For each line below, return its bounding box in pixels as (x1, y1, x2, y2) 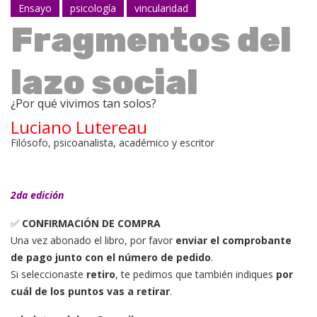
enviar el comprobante (175, 233, 292, 247)
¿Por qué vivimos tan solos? (11, 95, 156, 111)
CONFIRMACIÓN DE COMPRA (22, 216, 161, 230)
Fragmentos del (11, 19, 292, 60)
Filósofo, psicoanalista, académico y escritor (11, 135, 214, 149)
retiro (86, 267, 115, 281)
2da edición (11, 188, 64, 202)
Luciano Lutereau (11, 115, 147, 139)
